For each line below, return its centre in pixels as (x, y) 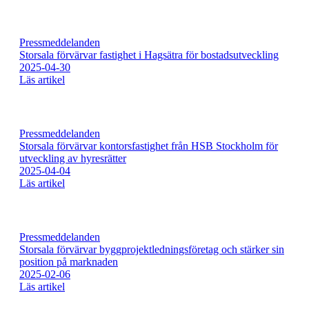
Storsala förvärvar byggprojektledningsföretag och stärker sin (152, 250)
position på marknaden (69, 262)
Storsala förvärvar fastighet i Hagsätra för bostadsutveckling (149, 55)
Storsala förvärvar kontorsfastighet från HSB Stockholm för (149, 146)
